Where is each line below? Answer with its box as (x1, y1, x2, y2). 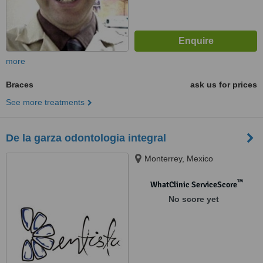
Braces (6, 80, 33, 89)
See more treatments (6, 97, 85, 107)
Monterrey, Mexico (144, 154, 213, 163)
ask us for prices (190, 80, 257, 89)
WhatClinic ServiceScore (150, 180, 237, 190)
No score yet (168, 194, 219, 204)
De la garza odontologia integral (6, 132, 166, 144)
